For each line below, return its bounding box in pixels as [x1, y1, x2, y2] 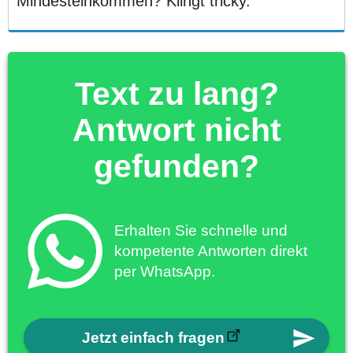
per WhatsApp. [114, 262, 215, 280]
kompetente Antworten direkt [114, 242, 307, 259]
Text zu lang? [74, 75, 279, 112]
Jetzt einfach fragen [81, 329, 225, 347]
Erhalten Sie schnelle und [114, 221, 288, 239]
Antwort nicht [72, 111, 281, 148]
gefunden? [94, 147, 259, 184]
